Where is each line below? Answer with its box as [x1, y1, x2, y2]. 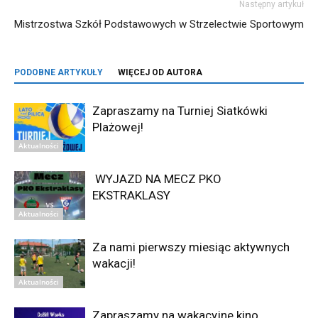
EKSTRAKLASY [92, 188, 173, 202]
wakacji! [92, 256, 136, 270]
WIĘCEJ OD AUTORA [118, 67, 202, 77]
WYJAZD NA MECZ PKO [92, 172, 221, 186]
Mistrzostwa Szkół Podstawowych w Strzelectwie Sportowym [14, 18, 304, 31]
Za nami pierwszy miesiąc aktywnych [92, 240, 290, 254]
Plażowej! [92, 120, 143, 134]
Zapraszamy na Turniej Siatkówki [92, 104, 268, 118]
